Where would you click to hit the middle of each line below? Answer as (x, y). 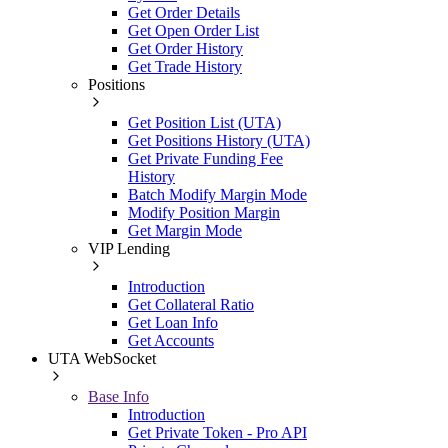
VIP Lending (129, 248)
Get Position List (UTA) (204, 122)
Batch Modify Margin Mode (217, 194)
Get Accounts (171, 340)
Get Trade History (185, 66)
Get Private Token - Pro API (217, 432)
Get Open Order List (193, 30)
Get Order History (185, 48)
